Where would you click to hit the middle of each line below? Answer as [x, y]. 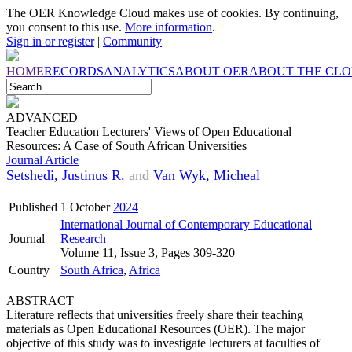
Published [33, 207]
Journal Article [42, 160]
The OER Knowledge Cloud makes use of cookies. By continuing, [172, 13]
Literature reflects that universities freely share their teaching [155, 315]
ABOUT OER [212, 71]
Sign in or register [50, 41]
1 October [87, 207]
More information [169, 27]
